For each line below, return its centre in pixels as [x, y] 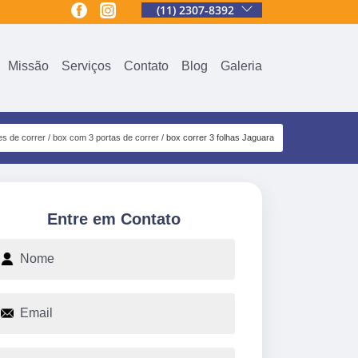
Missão [28, 66]
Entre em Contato [113, 219]
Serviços [86, 66]
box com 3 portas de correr [105, 137]
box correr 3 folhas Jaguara [220, 137]
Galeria [241, 66]
